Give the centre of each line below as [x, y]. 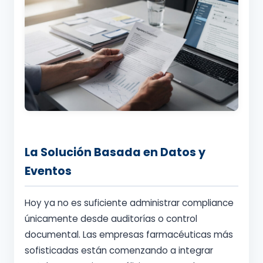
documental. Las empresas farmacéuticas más [129, 235]
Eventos [48, 171]
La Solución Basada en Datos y [115, 153]
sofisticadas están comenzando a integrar [119, 251]
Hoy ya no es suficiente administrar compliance [129, 203]
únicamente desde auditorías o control [111, 219]
